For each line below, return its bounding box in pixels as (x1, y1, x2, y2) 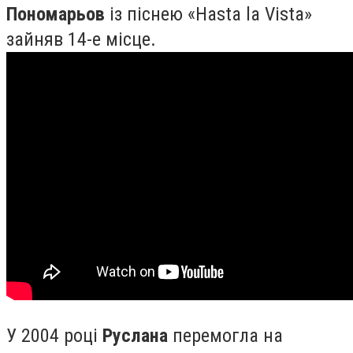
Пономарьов (6, 2, 105, 25)
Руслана (102, 325, 168, 347)
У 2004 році (6, 325, 102, 347)
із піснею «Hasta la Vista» (105, 2, 312, 25)
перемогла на (168, 325, 283, 347)
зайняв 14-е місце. (6, 28, 156, 50)
